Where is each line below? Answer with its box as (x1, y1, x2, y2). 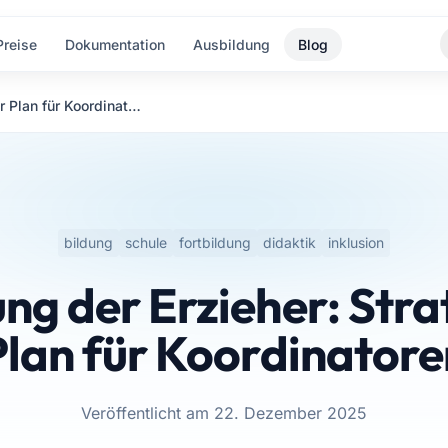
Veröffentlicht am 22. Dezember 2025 (80, 403, 367, 423)
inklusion (327, 234, 384, 251)
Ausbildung (193, 36, 271, 53)
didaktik (262, 234, 316, 251)
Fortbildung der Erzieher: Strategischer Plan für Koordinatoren (128, 97, 141, 114)
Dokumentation (65, 36, 166, 53)
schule (124, 234, 167, 251)
